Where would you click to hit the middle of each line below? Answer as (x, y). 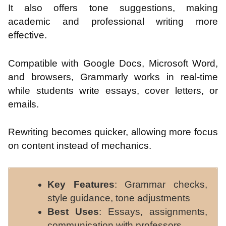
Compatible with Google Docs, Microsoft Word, (113, 63)
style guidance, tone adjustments (119, 198)
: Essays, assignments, (153, 211)
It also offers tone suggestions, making (113, 8)
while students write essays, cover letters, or (113, 90)
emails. (23, 104)
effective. (27, 35)
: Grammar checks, (161, 184)
